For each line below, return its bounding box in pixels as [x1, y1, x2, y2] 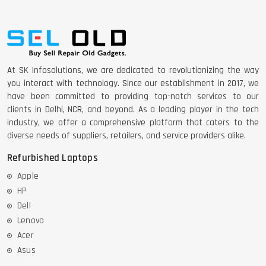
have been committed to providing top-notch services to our [7, 90, 259, 102]
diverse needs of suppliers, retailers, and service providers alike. [7, 129, 246, 141]
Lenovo [17, 214, 45, 226]
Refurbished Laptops [7, 151, 98, 164]
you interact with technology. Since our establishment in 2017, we [7, 77, 259, 89]
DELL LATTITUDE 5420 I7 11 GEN [101, 77, 216, 89]
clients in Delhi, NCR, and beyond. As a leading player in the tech [7, 103, 259, 115]
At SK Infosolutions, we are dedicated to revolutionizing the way [7, 64, 259, 76]
